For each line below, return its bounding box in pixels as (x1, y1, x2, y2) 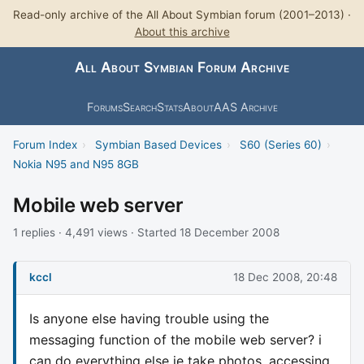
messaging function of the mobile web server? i (29, 331, 322, 348)
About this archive (134, 25, 230, 38)
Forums (86, 99, 123, 114)
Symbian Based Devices (94, 137, 222, 151)
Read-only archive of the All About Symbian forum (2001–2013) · (13, 8, 351, 21)
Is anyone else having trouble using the (29, 310, 269, 327)
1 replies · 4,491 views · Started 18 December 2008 (13, 225, 279, 239)
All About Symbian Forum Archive (74, 58, 290, 76)
